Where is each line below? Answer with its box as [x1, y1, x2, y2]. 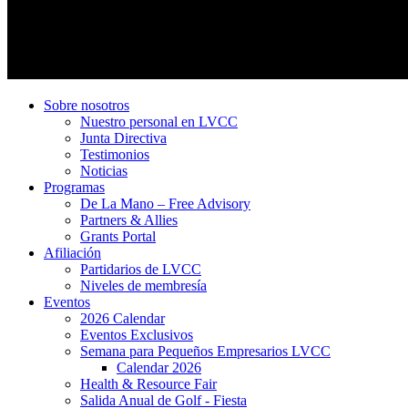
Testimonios [80, 147, 149, 162]
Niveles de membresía [80, 278, 207, 293]
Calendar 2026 [117, 360, 201, 375]
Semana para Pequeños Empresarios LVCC [80, 343, 331, 359]
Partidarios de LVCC [80, 261, 201, 277]
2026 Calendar [80, 311, 165, 326]
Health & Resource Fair [80, 376, 217, 392]
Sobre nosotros [44, 97, 129, 113]
